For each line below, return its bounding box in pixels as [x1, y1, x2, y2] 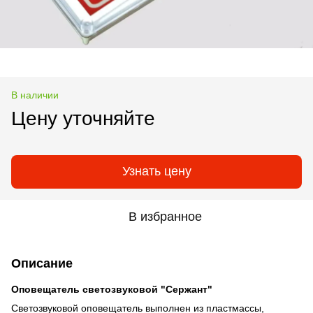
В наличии [11, 89, 59, 101]
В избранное [128, 209, 202, 224]
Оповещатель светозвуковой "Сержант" [11, 283, 212, 295]
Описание [11, 256, 73, 270]
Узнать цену [122, 164, 191, 179]
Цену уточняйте [11, 107, 155, 129]
